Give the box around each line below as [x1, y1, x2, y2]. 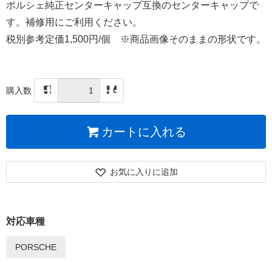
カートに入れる [101, 125, 187, 139]
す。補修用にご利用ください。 [6, 17, 142, 28]
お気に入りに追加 [110, 167, 178, 177]
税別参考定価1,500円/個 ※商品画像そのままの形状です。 [6, 34, 266, 45]
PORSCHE [15, 242, 56, 253]
